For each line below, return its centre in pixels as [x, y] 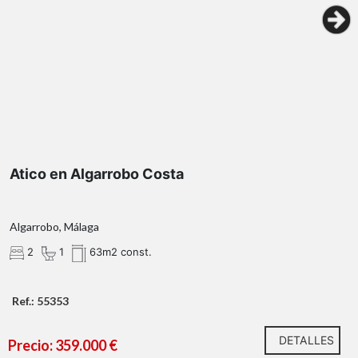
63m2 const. [119, 252]
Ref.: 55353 [40, 301]
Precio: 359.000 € [63, 346]
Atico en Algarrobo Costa [97, 174]
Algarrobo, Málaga [54, 227]
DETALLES [306, 340]
